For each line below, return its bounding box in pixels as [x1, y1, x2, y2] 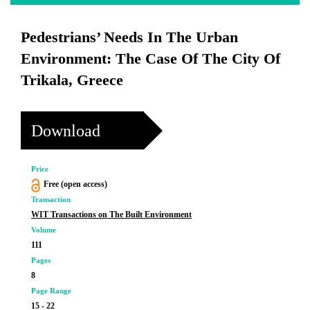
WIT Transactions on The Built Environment [31, 210, 192, 219]
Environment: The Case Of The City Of [21, 50, 280, 67]
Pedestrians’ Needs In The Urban [21, 28, 238, 46]
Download [31, 121, 100, 140]
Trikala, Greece [21, 71, 123, 89]
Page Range [31, 286, 71, 295]
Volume [31, 226, 56, 234]
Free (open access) [43, 179, 107, 189]
